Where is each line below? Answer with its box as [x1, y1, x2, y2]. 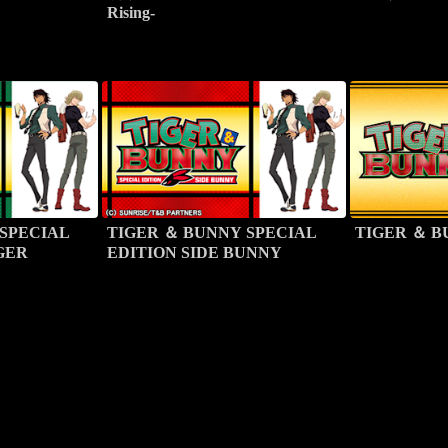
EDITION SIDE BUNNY [107, 243, 283, 261]
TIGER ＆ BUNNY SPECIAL [107, 223, 318, 241]
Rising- [107, 3, 156, 21]
